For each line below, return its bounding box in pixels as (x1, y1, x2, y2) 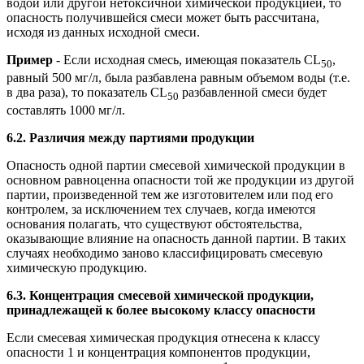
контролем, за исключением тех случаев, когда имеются (6, 202, 315, 217)
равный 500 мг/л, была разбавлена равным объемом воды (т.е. (6, 71, 350, 85)
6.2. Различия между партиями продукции (6, 131, 254, 145)
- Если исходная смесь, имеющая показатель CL (56, 53, 321, 67)
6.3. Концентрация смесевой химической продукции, (6, 288, 314, 303)
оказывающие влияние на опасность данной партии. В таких (6, 232, 346, 246)
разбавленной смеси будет (179, 85, 327, 100)
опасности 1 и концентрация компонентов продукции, (6, 345, 310, 360)
